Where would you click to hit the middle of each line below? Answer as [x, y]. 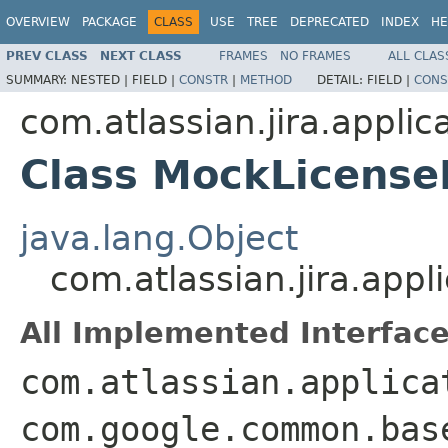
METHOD [266, 79]
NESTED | [101, 79]
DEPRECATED [329, 22]
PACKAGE [109, 22]
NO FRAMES [315, 55]
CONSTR [203, 79]
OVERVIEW [38, 22]
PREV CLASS [47, 55]
